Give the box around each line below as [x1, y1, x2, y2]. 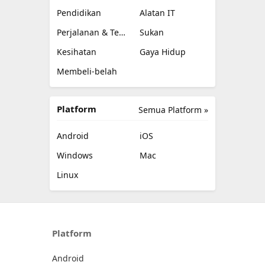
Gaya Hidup [140, 46, 186, 57]
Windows [57, 150, 93, 161]
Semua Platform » [138, 104, 208, 115]
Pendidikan [57, 7, 101, 18]
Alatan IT [140, 7, 175, 18]
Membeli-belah [57, 66, 117, 77]
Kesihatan [57, 46, 96, 57]
